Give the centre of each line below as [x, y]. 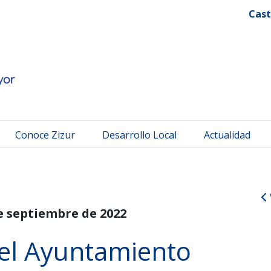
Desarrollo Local [139, 135]
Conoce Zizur [45, 135]
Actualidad [227, 135]
